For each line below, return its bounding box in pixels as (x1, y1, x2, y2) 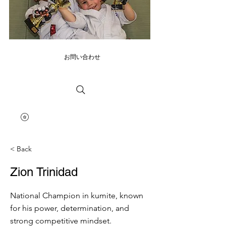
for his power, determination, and (10, 203, 129, 213)
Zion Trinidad (10, 164, 78, 179)
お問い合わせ (64, 52, 100, 61)
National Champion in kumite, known (10, 190, 143, 200)
